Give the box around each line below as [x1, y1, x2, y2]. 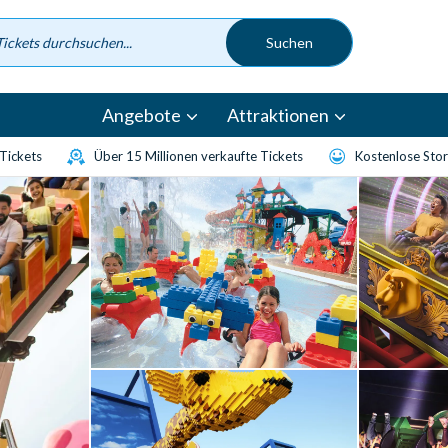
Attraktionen [227, 104, 329, 127]
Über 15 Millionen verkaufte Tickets [94, 148, 303, 165]
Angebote [102, 104, 181, 127]
